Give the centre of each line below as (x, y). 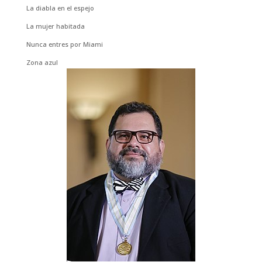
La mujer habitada (55, 26)
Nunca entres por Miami (64, 44)
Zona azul (42, 63)
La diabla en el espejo (60, 8)
